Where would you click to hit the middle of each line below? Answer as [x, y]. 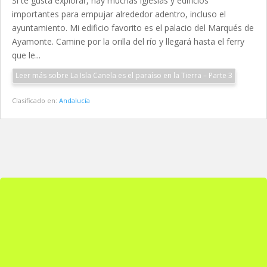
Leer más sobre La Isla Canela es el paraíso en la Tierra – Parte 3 [124, 75]
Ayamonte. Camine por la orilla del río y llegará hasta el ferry [128, 41]
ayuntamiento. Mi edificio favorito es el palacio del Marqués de [133, 28]
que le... [26, 55]
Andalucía [74, 100]
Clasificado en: [35, 100]
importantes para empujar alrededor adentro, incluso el [119, 14]
